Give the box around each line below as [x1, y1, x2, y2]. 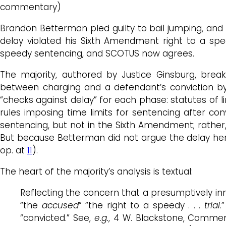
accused [41, 199, 79, 211]
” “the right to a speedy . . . [78, 199, 205, 211]
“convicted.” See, [20, 211, 94, 224]
